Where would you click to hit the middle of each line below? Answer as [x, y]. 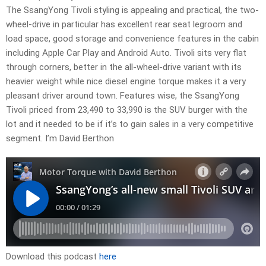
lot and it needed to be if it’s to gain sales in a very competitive [130, 124]
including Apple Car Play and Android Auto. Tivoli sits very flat [126, 53]
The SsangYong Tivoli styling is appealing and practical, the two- [132, 10]
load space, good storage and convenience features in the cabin [132, 39]
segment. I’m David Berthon [60, 139]
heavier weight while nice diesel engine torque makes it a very [126, 82]
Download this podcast [53, 257]
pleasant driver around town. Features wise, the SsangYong [123, 96]
